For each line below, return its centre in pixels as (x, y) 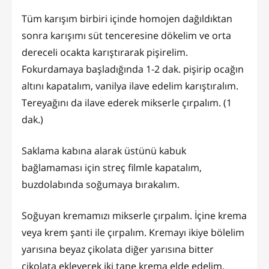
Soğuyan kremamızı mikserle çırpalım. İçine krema (134, 215)
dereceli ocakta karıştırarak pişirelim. (105, 52)
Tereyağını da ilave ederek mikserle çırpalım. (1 (127, 102)
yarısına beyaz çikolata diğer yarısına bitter (118, 249)
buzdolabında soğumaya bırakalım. (101, 184)
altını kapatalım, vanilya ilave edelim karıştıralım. (130, 86)
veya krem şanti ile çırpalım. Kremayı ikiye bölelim (133, 232)
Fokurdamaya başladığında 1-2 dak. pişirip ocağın (133, 69)
